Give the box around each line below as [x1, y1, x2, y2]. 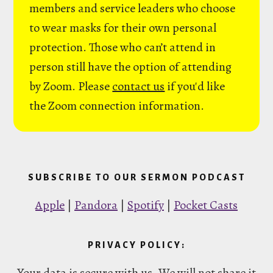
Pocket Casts [174, 197, 238, 213]
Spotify [127, 197, 164, 213]
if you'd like [165, 78, 225, 94]
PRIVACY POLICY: [87, 240, 186, 250]
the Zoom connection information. [29, 97, 205, 114]
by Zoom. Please [29, 78, 113, 94]
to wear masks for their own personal [29, 19, 217, 36]
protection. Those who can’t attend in [29, 39, 216, 55]
